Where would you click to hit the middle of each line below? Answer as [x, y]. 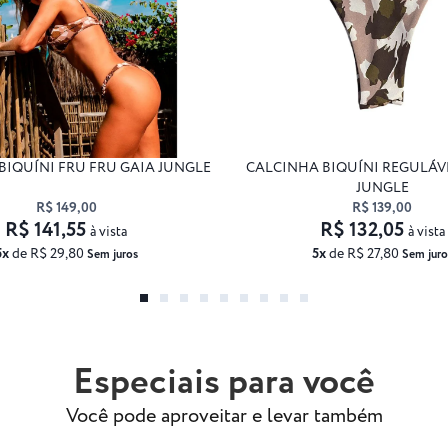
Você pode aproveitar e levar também [224, 416]
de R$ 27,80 [363, 253]
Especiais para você [224, 382]
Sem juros [112, 254]
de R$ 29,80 [47, 253]
